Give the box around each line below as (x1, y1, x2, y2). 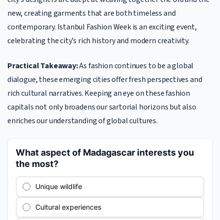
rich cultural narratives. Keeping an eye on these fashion (7, 87, 190, 99)
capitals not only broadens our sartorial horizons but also (7, 101, 196, 112)
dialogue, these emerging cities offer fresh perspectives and (7, 74, 202, 85)
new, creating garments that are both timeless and (7, 8, 176, 19)
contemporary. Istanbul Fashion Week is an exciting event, (7, 22, 197, 32)
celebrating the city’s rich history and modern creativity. (7, 35, 190, 46)
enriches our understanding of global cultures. (7, 115, 158, 126)
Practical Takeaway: (7, 60, 78, 71)
